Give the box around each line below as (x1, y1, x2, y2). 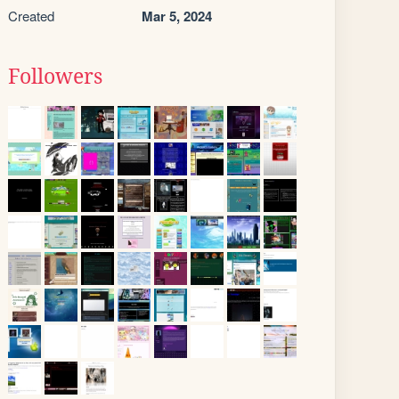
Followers (8, 65, 102, 88)
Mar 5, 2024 (142, 6, 212, 26)
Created (8, 6, 54, 25)
